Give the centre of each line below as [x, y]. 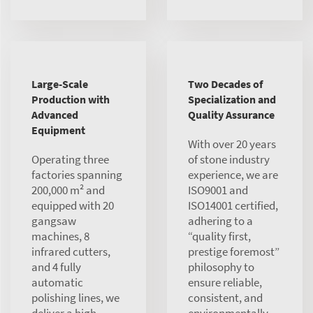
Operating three [70, 159]
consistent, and [225, 298]
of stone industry [229, 159]
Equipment [58, 130]
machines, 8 [60, 236]
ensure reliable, [225, 282]
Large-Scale [60, 84]
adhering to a [220, 221]
